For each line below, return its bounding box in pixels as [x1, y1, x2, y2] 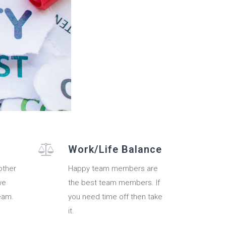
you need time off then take [68, 192, 162, 202]
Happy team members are [68, 164, 158, 174]
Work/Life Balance [68, 143, 162, 156]
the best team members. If [68, 178, 160, 188]
